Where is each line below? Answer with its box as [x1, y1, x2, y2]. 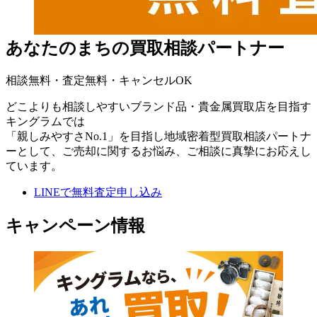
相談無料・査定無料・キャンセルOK [6, 74, 192, 87]
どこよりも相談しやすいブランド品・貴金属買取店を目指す [6, 100, 311, 113]
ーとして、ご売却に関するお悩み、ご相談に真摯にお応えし [6, 145, 311, 158]
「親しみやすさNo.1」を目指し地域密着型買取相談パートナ [6, 130, 311, 143]
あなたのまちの [6, 39, 129, 58]
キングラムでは [6, 115, 85, 128]
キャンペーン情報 [6, 217, 145, 236]
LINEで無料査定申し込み [34, 186, 162, 199]
